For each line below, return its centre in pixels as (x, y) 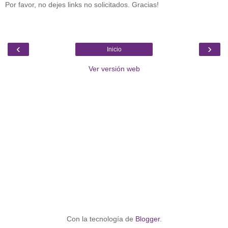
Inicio (114, 49)
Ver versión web (114, 68)
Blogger (147, 219)
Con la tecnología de (101, 219)
